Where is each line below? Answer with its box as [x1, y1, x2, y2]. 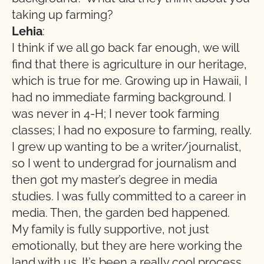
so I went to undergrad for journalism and [12, 156, 236, 170]
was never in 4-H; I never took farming [12, 107, 219, 121]
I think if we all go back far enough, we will [12, 41, 239, 55]
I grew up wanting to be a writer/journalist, [12, 140, 242, 154]
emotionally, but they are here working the [12, 239, 242, 253]
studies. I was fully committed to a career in [12, 189, 246, 203]
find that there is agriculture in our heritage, [12, 57, 247, 71]
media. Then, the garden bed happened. [12, 206, 230, 220]
